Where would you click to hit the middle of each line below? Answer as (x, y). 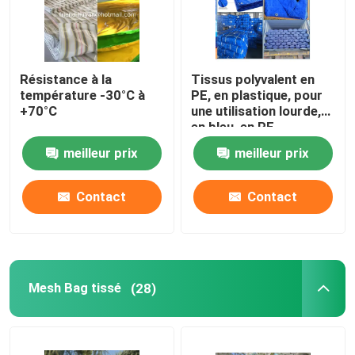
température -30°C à (83, 95)
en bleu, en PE (233, 127)
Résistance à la (66, 80)
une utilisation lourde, (256, 111)
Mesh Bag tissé (74, 288)
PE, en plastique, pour (257, 95)
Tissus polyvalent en (253, 80)
